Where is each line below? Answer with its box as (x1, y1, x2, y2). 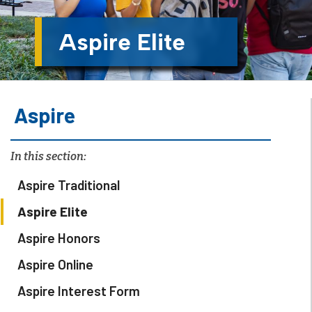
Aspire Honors (17, 230, 100, 247)
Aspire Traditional (17, 177, 120, 194)
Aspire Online (17, 256, 93, 273)
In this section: (10, 150, 86, 164)
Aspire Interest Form (17, 283, 140, 299)
